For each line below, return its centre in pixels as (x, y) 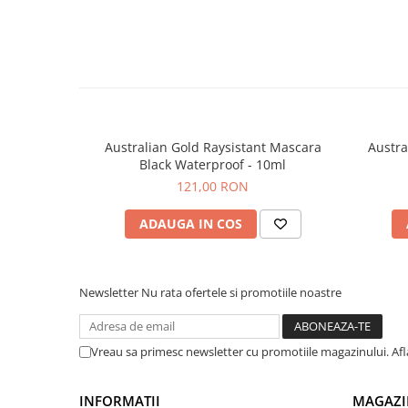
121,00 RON (213, 186)
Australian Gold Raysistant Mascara (213, 147)
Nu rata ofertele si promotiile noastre (241, 292)
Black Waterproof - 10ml (213, 164)
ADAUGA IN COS (190, 224)
